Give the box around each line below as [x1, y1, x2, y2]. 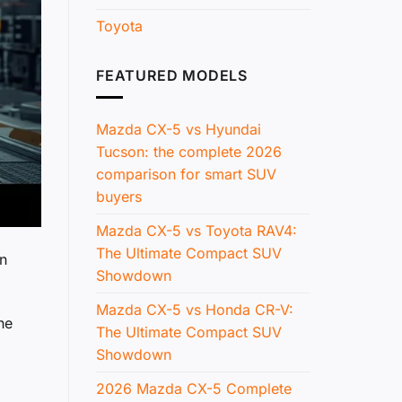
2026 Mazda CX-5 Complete [96, 380, 292, 398]
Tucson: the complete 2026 [96, 143, 282, 162]
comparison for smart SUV [96, 165, 276, 184]
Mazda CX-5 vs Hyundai [96, 120, 261, 139]
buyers [96, 188, 142, 206]
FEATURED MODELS [96, 66, 248, 84]
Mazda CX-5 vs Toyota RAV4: [96, 222, 297, 240]
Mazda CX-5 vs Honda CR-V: [96, 301, 293, 319]
